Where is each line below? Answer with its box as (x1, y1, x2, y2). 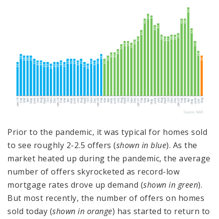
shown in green (143, 179, 198, 190)
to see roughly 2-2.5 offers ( (7, 139, 116, 151)
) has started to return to (112, 205, 210, 217)
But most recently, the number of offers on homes (7, 192, 204, 203)
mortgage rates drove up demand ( (7, 179, 143, 190)
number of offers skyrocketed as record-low (7, 166, 179, 177)
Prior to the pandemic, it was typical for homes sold (7, 126, 207, 137)
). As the (166, 139, 197, 151)
